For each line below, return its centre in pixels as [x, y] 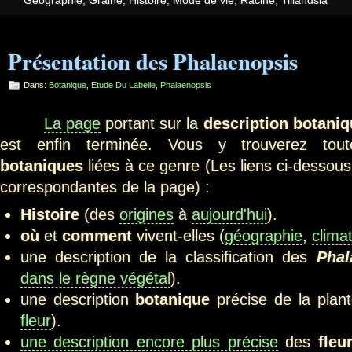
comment [97, 235]
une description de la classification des [168, 257]
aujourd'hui [229, 214]
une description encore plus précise [149, 341]
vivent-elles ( [178, 235]
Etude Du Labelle [123, 85]
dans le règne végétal [95, 278]
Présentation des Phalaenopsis [153, 62]
